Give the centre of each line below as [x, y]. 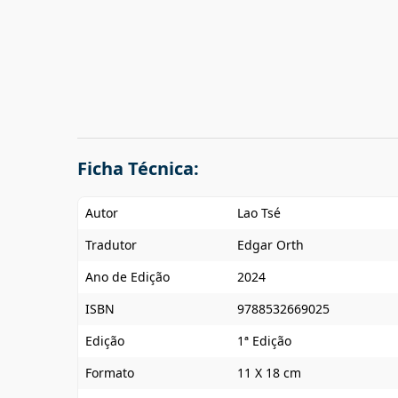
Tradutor [111, 245]
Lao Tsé [259, 213]
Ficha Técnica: [138, 168]
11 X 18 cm [269, 373]
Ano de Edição [127, 277]
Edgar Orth [271, 245]
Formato [110, 373]
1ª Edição [264, 341]
